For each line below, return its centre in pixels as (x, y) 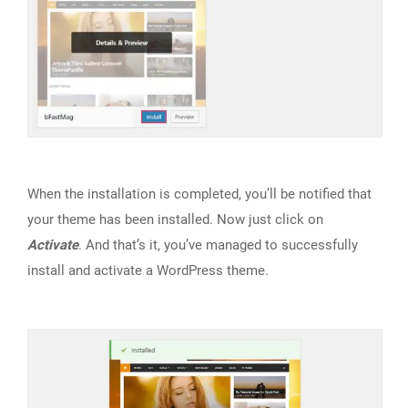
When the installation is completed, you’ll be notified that (199, 194)
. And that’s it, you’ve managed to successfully (218, 245)
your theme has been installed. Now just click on (175, 220)
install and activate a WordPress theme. (148, 271)
